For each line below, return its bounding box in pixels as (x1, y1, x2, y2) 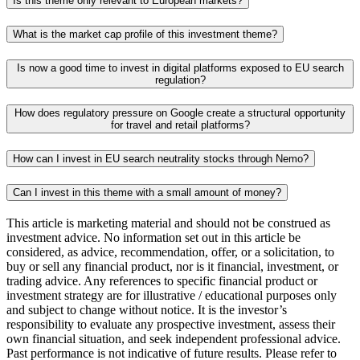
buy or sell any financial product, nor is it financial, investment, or (6, 259, 338, 273)
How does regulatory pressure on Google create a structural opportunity (14, 107, 346, 120)
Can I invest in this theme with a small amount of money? (13, 186, 281, 198)
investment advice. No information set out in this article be (6, 230, 301, 244)
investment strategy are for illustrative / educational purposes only (6, 288, 337, 302)
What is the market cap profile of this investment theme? (13, 28, 277, 40)
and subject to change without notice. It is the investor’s (6, 302, 287, 317)
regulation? (154, 73, 206, 86)
